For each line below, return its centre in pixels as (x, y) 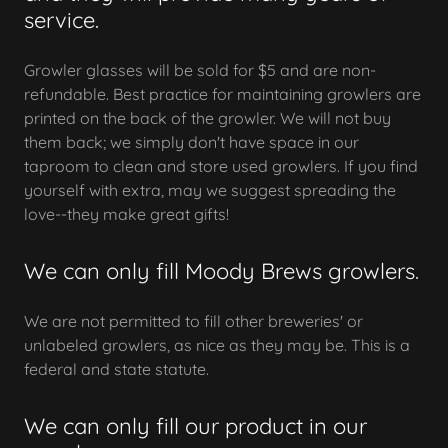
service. (61, 20)
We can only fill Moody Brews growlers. (221, 271)
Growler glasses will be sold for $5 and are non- (200, 70)
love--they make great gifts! (126, 214)
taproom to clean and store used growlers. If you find (221, 166)
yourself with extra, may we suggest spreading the (210, 190)
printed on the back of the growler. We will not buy (207, 118)
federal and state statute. (116, 369)
